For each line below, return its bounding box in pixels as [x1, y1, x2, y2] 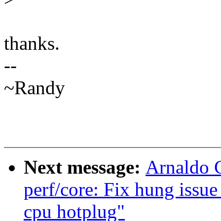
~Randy [4, 77, 65, 99]
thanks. [4, 33, 60, 54]
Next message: [24, 156, 146, 178]
